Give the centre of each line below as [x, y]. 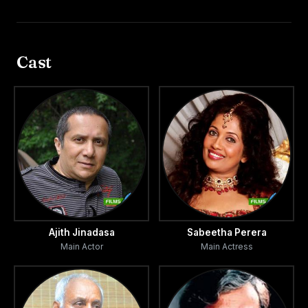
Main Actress [227, 246]
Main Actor [81, 246]
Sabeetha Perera [227, 232]
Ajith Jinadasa [81, 232]
